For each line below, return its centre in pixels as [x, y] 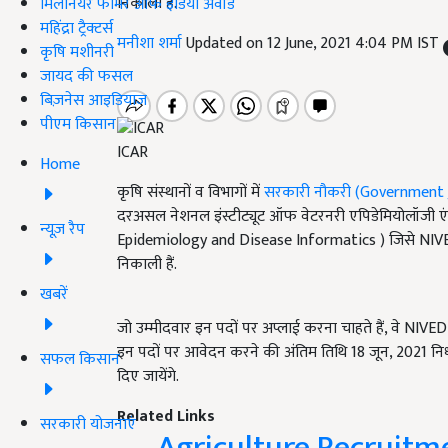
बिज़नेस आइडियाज [93, 100]
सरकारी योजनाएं [88, 424]
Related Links [166, 417]
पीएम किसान [78, 124]
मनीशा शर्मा [151, 43]
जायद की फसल [86, 76]
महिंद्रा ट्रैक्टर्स [76, 28]
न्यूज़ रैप [62, 229]
